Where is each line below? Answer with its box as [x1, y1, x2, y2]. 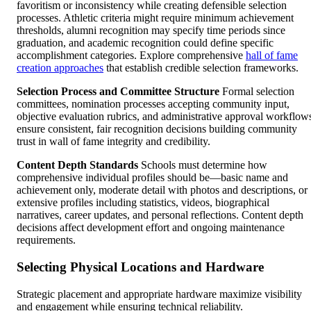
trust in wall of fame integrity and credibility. [17, 135, 210, 148]
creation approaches [17, 62, 103, 74]
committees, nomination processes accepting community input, [17, 98, 289, 110]
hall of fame [246, 49, 298, 62]
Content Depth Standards [17, 159, 138, 171]
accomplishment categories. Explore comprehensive [17, 49, 246, 62]
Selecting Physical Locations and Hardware [17, 260, 264, 275]
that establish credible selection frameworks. [103, 62, 299, 74]
